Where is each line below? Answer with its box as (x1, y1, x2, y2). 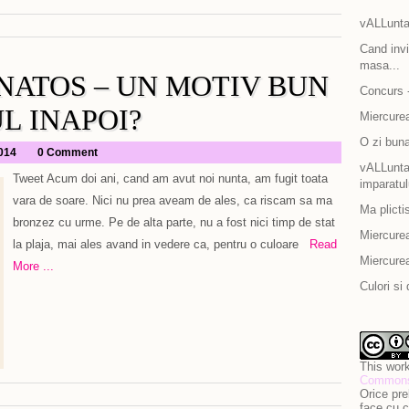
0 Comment (37, 146, 98, 159)
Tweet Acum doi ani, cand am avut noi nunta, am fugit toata (13, 172, 328, 185)
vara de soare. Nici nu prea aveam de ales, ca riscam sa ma (13, 194, 332, 207)
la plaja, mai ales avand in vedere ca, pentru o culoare (13, 237, 299, 251)
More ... (13, 259, 54, 273)
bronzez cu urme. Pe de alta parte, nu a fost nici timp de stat (13, 215, 335, 229)
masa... (360, 58, 400, 72)
